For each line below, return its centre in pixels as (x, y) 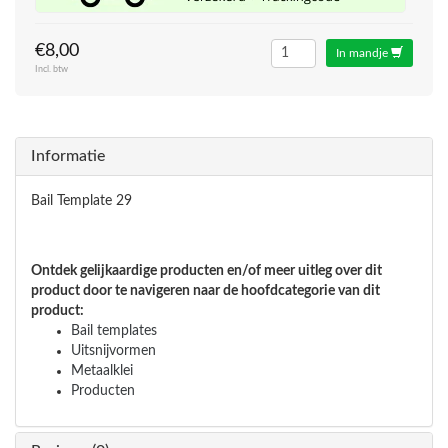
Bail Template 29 (81, 201)
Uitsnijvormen (113, 351)
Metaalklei (102, 371)
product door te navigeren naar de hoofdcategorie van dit (205, 291)
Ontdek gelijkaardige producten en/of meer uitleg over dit (206, 271)
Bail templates (114, 331)
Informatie (68, 156)
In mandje (363, 53)
